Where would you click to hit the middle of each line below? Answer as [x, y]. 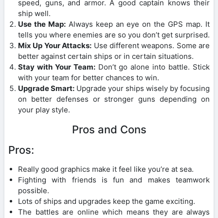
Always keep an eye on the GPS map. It [138, 24]
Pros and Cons [109, 129]
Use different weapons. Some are [151, 45]
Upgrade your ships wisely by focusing [142, 88]
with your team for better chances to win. [89, 77]
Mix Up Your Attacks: [55, 45]
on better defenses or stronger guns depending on [114, 99]
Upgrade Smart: [46, 88]
